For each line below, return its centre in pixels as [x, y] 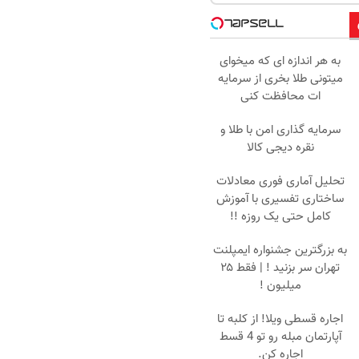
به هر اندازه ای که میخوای [280, 61]
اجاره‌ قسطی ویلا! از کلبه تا [280, 319]
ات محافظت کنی [280, 96]
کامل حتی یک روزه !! [280, 216]
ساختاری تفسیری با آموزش [280, 199]
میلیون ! [280, 285]
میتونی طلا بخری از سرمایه [280, 79]
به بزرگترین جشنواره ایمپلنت [280, 250]
